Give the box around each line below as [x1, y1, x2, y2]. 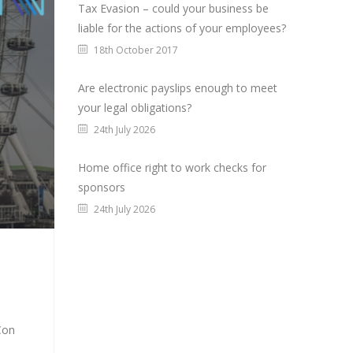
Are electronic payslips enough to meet [77, 80, 277, 95]
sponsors [77, 180, 125, 195]
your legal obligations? [77, 100, 191, 115]
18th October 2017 [93, 43, 178, 57]
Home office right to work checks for [77, 160, 266, 175]
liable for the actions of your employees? [77, 20, 286, 35]
